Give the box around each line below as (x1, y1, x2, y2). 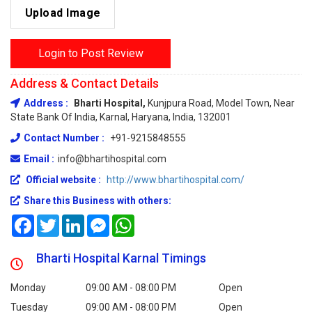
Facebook (34, 214, 77, 226)
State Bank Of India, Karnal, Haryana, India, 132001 (10, 111, 231, 123)
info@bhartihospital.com (58, 153, 166, 165)
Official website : (26, 174, 101, 186)
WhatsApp (134, 214, 180, 226)
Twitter (59, 214, 91, 226)
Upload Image (24, 6, 101, 20)
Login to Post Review (38, 47, 143, 61)
